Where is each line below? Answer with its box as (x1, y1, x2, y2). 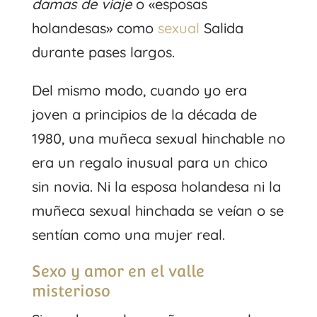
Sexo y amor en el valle (31, 261, 204, 280)
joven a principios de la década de (31, 105, 257, 123)
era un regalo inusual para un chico (31, 153, 267, 171)
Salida (199, 18, 243, 37)
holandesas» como (31, 18, 158, 37)
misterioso (31, 281, 110, 300)
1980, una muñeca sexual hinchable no (31, 129, 285, 147)
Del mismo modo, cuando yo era (31, 81, 247, 99)
